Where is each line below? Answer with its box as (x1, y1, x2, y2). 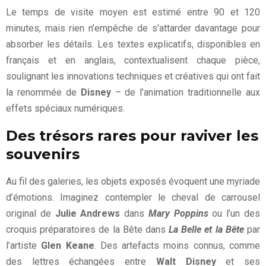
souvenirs (6, 145, 80, 163)
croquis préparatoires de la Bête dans (6, 224, 169, 236)
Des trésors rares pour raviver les (6, 127, 258, 145)
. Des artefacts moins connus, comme (94, 240, 261, 252)
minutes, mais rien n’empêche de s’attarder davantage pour (6, 23, 260, 34)
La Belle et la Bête (169, 224, 244, 236)
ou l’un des (212, 208, 261, 220)
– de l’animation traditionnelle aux (110, 87, 260, 99)
